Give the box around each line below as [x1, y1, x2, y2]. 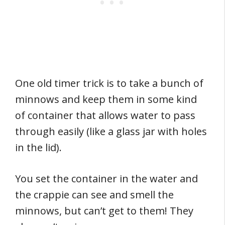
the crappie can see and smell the [15, 188, 174, 201]
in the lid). [15, 141, 62, 154]
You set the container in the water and [15, 172, 198, 185]
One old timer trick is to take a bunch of [15, 76, 203, 90]
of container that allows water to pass [15, 108, 195, 122]
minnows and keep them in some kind [15, 92, 197, 106]
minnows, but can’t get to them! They [15, 204, 193, 217]
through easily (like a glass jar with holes [15, 125, 207, 138]
